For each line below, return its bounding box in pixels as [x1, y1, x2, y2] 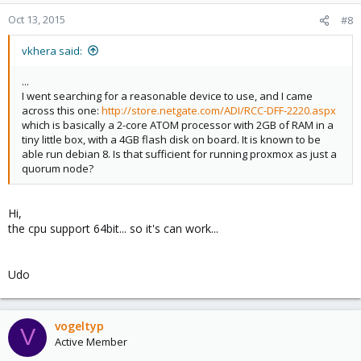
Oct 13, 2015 [8, 11, 65, 27]
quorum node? [22, 160, 93, 176]
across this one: [22, 102, 102, 118]
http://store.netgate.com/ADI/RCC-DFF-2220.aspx [102, 102, 336, 118]
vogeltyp [55, 317, 104, 334]
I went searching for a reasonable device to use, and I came [22, 88, 313, 103]
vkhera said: [22, 43, 82, 58]
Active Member [55, 334, 127, 349]
